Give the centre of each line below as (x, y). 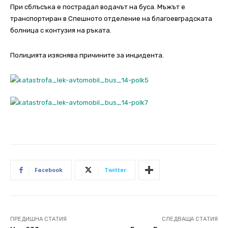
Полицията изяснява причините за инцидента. (87, 55)
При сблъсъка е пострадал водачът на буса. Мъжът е (98, 7)
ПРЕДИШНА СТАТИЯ (38, 219)
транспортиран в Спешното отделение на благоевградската (111, 19)
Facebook (49, 170)
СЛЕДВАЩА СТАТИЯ (190, 219)
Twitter (115, 170)
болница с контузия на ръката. (61, 31)
